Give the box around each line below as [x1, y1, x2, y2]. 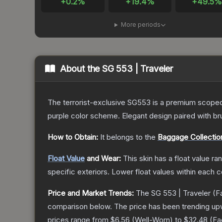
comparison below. [48, 202, 112, 212]
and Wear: [85, 154, 121, 164]
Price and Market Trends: [48, 188, 134, 198]
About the [59, 63, 103, 74]
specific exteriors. [48, 167, 110, 177]
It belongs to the [100, 132, 158, 142]
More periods [120, 21, 161, 29]
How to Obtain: [48, 132, 98, 142]
